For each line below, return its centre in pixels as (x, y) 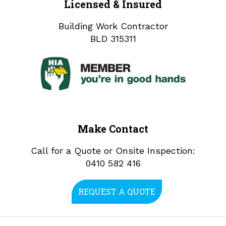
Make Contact (113, 129)
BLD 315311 (113, 38)
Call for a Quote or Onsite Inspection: (113, 151)
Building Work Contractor (113, 26)
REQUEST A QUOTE (117, 192)
